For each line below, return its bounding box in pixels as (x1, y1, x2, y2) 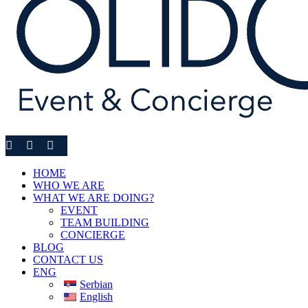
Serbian (80, 278, 113, 290)
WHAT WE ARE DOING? (33, 192, 154, 203)
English (80, 291, 113, 302)
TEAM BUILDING (60, 217, 149, 228)
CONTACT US (33, 254, 103, 265)
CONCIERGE (60, 229, 125, 241)
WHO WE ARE (33, 179, 104, 191)
